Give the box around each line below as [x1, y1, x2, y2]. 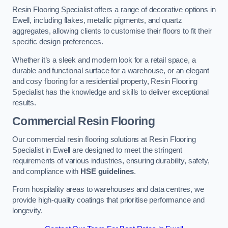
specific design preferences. [12, 38, 103, 46]
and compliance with [12, 167, 81, 176]
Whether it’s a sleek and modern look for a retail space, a [12, 55, 196, 64]
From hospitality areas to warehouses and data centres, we [12, 185, 204, 194]
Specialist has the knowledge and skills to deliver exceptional [12, 88, 209, 96]
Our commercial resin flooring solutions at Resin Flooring [12, 135, 196, 144]
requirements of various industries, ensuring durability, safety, [12, 156, 210, 165]
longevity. [12, 207, 43, 215]
